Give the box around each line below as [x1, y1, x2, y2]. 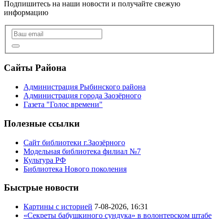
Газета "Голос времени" [23, 100, 103, 109]
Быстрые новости [4, 182, 79, 193]
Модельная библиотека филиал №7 [23, 147, 141, 155]
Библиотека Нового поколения [23, 164, 127, 173]
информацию [4, 8, 48, 17]
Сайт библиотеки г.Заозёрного [23, 138, 125, 147]
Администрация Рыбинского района [23, 83, 146, 91]
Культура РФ [23, 155, 66, 164]
